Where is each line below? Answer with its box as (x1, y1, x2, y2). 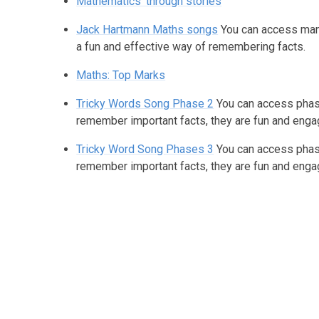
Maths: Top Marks (76, 68, 166, 82)
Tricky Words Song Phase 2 (76, 97, 214, 110)
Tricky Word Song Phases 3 (76, 142, 214, 156)
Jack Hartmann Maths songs (76, 23, 219, 36)
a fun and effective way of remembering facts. (76, 40, 306, 53)
